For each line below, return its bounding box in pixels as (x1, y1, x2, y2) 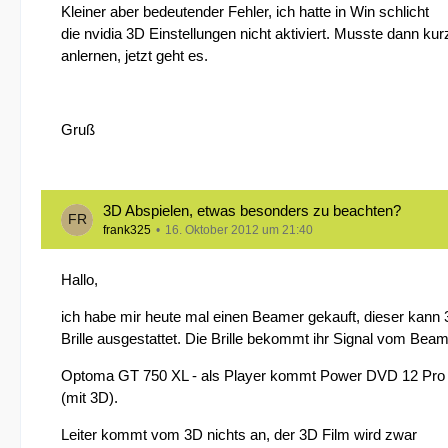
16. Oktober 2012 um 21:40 (165, 223, 313, 237)
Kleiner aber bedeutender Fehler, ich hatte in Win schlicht (61, 3, 429, 20)
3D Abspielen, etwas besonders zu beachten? (103, 202, 401, 219)
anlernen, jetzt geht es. (61, 47, 208, 64)
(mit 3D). (61, 389, 118, 406)
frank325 (103, 223, 151, 237)
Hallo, (61, 271, 98, 288)
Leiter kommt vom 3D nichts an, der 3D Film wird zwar (61, 426, 417, 443)
